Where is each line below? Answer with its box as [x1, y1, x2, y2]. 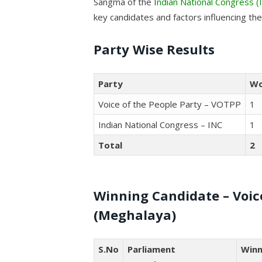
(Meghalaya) [94, 206, 177, 224]
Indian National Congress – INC [98, 119, 223, 131]
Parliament [127, 243, 176, 256]
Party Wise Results [94, 40, 215, 58]
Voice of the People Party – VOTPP [98, 98, 242, 111]
